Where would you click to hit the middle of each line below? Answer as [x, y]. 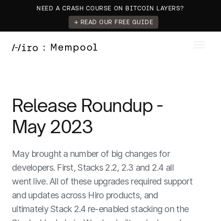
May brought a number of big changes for [91, 154]
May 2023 [52, 127]
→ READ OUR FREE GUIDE [113, 22]
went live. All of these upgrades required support [102, 181]
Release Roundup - [87, 105]
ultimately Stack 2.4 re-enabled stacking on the [100, 209]
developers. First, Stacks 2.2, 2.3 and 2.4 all [93, 167]
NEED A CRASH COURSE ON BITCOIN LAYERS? [110, 8]
